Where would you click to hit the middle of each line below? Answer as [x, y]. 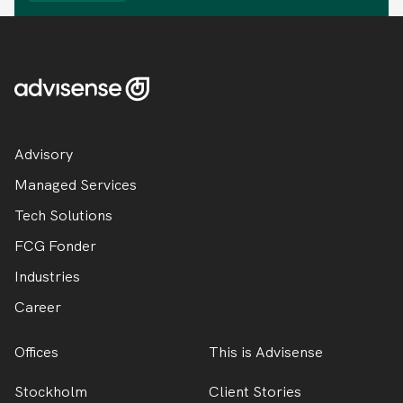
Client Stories [255, 391]
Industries [47, 276]
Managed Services [76, 184]
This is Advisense [266, 353]
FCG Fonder [55, 246]
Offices [36, 353]
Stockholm [51, 391]
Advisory [44, 154]
